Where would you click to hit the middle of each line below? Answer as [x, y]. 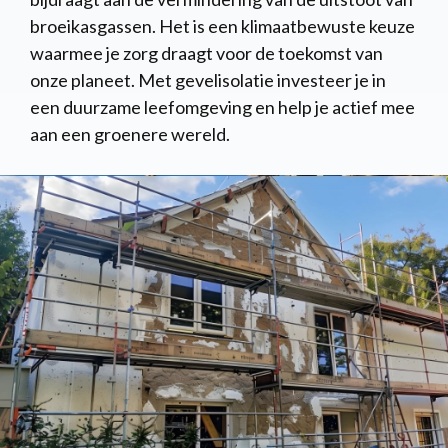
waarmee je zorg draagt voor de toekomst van [206, 52]
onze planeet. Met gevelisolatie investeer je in [208, 79]
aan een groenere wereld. [130, 133]
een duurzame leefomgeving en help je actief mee [222, 106]
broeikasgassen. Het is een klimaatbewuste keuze [222, 25]
